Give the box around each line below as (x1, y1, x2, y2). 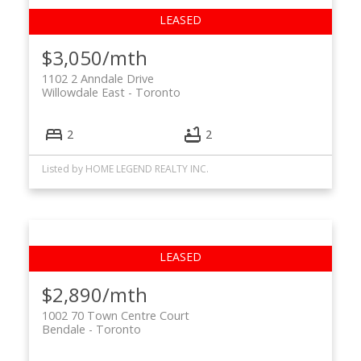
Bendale (41, 321, 85, 337)
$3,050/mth (41, 44, 147, 71)
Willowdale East (41, 84, 125, 100)
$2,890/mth (41, 280, 147, 308)
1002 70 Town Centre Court (41, 307, 189, 323)
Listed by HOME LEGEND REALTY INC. (41, 161, 209, 176)
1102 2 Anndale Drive (41, 70, 154, 86)
